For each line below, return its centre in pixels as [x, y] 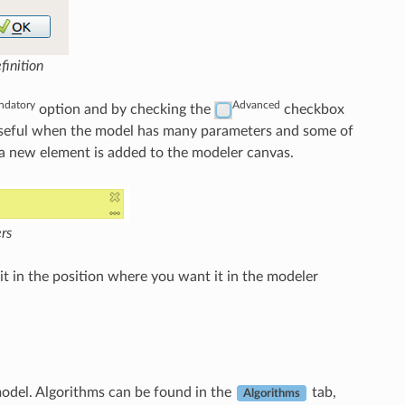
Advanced [257, 105]
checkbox [313, 109]
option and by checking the [124, 109]
